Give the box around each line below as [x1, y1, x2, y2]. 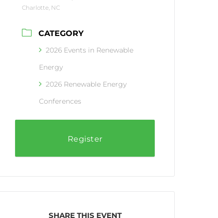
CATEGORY [38, 28, 84, 38]
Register [67, 134, 103, 144]
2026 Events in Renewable [46, 45, 134, 54]
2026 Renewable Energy [46, 79, 127, 89]
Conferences [39, 96, 82, 106]
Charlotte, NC [22, 3, 60, 11]
